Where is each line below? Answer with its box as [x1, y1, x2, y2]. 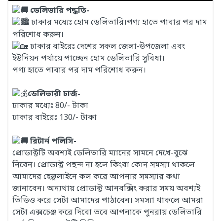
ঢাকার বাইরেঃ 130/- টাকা [12, 112, 97, 124]
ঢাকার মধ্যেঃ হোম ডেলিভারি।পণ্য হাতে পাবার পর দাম [29, 17, 207, 29]
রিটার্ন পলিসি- [28, 136, 76, 147]
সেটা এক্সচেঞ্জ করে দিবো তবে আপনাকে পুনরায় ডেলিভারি [12, 207, 202, 219]
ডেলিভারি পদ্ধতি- [28, 5, 89, 17]
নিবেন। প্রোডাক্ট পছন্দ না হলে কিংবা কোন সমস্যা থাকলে [12, 160, 195, 171]
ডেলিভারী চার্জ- [28, 89, 80, 100]
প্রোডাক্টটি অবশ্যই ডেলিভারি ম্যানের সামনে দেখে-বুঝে [12, 148, 188, 159]
